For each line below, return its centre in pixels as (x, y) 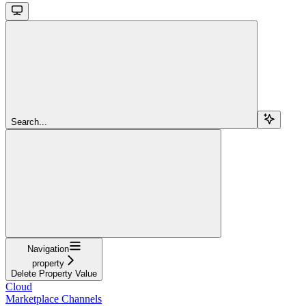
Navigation (48, 249)
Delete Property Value (54, 273)
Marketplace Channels (54, 298)
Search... (29, 122)
